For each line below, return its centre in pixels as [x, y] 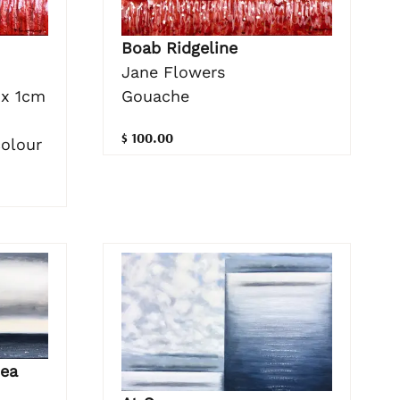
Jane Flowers [173, 71]
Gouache [155, 96]
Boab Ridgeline [179, 47]
